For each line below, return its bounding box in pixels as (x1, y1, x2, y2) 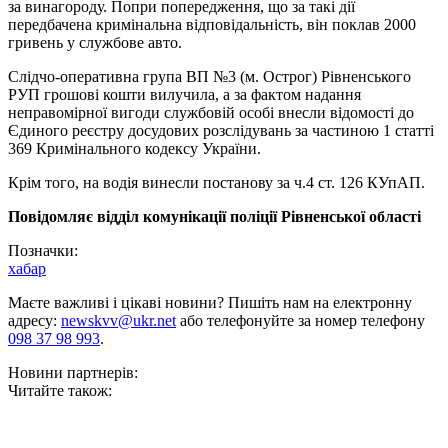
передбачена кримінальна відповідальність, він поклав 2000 (8, 16, 416, 34)
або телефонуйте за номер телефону (176, 312, 425, 330)
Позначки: (8, 242, 78, 260)
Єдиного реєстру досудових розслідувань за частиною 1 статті (8, 122, 434, 140)
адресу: (8, 312, 61, 330)
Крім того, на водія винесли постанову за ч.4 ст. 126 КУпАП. (8, 174, 425, 192)
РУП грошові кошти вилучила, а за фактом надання (8, 86, 361, 104)
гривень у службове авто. (8, 34, 182, 52)
